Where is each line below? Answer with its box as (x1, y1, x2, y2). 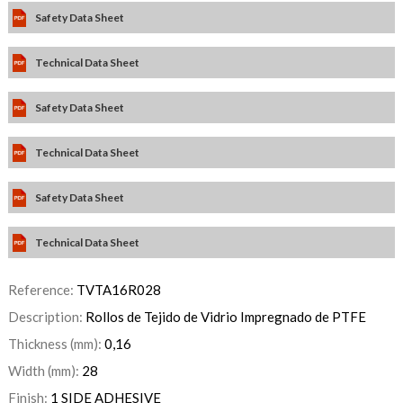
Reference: (7, 282, 76, 299)
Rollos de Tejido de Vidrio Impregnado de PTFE (85, 309, 366, 326)
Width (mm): (7, 363, 82, 380)
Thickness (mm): (7, 336, 104, 353)
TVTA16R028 (76, 282, 161, 299)
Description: (7, 309, 85, 326)
